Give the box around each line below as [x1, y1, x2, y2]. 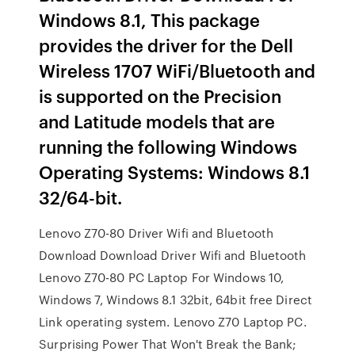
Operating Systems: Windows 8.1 [39, 159, 311, 184]
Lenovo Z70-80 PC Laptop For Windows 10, [39, 269, 284, 286]
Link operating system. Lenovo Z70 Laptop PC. [39, 313, 307, 330]
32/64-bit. [39, 185, 123, 209]
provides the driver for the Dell [39, 32, 294, 57]
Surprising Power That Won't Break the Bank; [39, 335, 297, 353]
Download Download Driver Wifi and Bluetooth [39, 246, 307, 264]
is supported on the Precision [39, 83, 282, 108]
